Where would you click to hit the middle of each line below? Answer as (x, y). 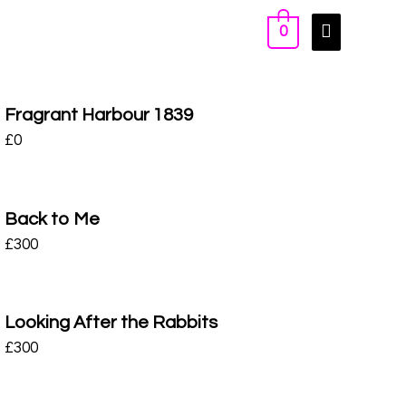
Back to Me (52, 219)
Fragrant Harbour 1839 (98, 115)
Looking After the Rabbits (111, 323)
